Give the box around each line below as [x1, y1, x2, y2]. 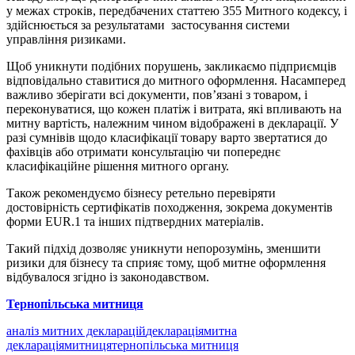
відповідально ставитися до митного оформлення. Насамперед [6, 74, 345, 88]
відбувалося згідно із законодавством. [6, 270, 209, 284]
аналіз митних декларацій [6, 324, 146, 338]
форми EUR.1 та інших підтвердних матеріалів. [6, 215, 264, 229]
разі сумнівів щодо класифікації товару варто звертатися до [6, 131, 327, 145]
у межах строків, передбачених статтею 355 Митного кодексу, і [6, 4, 347, 18]
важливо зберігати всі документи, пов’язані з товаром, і [6, 88, 307, 102]
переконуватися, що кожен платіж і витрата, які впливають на [6, 102, 342, 116]
